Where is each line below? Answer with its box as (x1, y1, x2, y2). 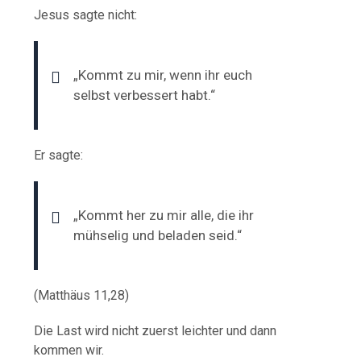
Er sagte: (34, 147, 84, 163)
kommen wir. (34, 342, 105, 358)
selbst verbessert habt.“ (73, 86, 216, 103)
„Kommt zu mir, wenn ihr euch (73, 66, 253, 83)
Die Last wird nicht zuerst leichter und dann (34, 322, 277, 338)
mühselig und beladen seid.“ (73, 226, 243, 243)
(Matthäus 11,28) (34, 287, 130, 303)
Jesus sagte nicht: (34, 6, 138, 23)
